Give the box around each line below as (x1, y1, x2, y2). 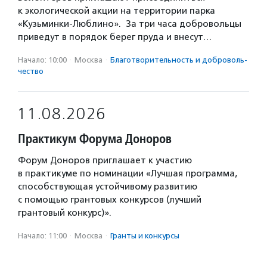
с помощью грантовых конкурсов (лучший (18, 194, 201, 205)
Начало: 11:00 (18, 231, 67, 240)
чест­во (18, 67, 44, 76)
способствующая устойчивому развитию (18, 181, 197, 192)
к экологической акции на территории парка (18, 5, 215, 16)
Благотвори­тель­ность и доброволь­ (110, 55, 247, 64)
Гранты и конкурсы (110, 231, 179, 240)
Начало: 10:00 (18, 55, 67, 64)
